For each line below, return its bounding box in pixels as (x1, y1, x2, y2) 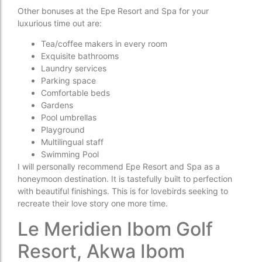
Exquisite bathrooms (41, 51, 119, 61)
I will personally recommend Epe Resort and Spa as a (18, 161, 220, 172)
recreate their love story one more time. (18, 198, 168, 209)
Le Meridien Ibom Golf (18, 217, 213, 240)
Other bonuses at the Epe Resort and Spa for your (18, 6, 209, 16)
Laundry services (41, 63, 106, 74)
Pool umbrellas (41, 112, 96, 123)
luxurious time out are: (18, 18, 102, 29)
